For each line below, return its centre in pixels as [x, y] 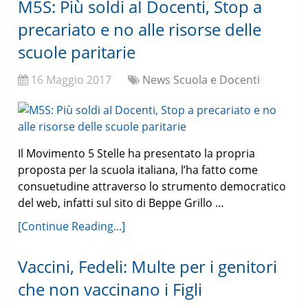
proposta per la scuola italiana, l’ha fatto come [138, 170]
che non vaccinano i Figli [110, 289]
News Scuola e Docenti [201, 80]
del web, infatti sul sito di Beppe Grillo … [121, 203]
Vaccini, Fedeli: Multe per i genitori [148, 267]
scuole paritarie [77, 52]
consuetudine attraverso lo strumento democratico [152, 187]
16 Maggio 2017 [71, 80]
